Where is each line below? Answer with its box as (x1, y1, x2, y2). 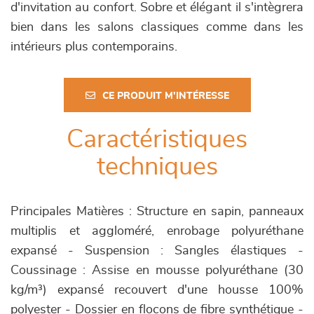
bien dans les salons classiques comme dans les (11, 20, 303, 34)
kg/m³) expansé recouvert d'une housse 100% (11, 283, 303, 296)
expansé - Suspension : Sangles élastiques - (11, 244, 303, 257)
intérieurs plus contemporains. (11, 40, 177, 53)
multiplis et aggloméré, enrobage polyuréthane (11, 224, 303, 238)
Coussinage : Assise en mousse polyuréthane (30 (11, 264, 303, 277)
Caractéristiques (67, 126, 247, 152)
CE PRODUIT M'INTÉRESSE (102, 90, 229, 101)
